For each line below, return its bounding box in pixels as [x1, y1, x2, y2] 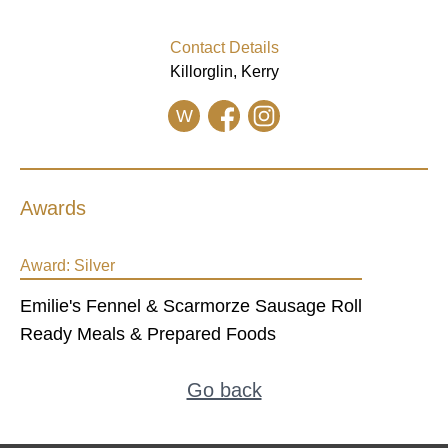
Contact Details [169, 39, 279, 56]
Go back [186, 379, 262, 401]
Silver [74, 257, 115, 274]
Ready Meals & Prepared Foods [20, 324, 276, 344]
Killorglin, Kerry [169, 63, 279, 80]
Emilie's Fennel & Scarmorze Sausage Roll [20, 296, 362, 316]
